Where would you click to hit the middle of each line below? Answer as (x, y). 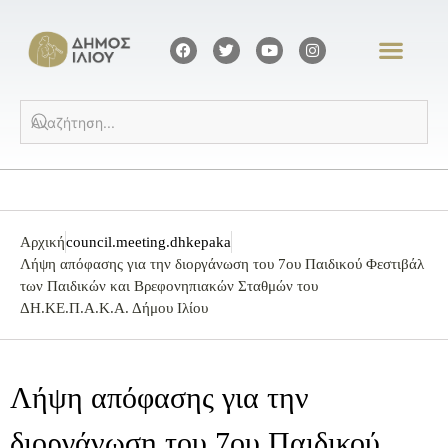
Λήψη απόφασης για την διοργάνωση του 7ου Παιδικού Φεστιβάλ (222, 264)
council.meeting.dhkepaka (148, 242)
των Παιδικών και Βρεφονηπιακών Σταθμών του (169, 286)
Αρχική (42, 242)
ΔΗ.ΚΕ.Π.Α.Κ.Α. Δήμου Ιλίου (114, 308)
